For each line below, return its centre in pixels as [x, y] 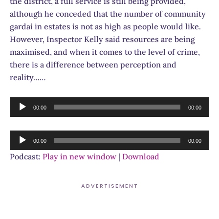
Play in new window [79, 156]
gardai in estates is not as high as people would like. [105, 26]
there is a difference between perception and [93, 64]
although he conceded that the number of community [108, 13]
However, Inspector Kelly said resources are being [102, 39]
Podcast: [26, 156]
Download [141, 156]
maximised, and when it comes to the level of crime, [105, 52]
